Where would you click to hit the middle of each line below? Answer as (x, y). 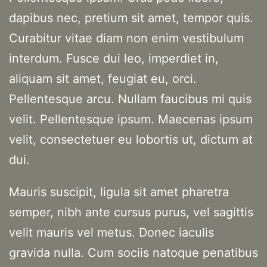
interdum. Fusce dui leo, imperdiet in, (114, 59)
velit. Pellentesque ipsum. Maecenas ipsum (131, 119)
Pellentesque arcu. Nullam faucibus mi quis (130, 99)
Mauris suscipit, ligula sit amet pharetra (119, 192)
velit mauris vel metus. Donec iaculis (111, 233)
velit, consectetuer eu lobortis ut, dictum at (131, 140)
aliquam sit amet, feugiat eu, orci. (103, 79)
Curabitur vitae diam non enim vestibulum (126, 38)
